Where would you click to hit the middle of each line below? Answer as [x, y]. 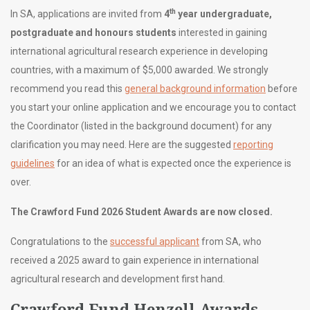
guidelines [33, 164]
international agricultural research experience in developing [139, 52]
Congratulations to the [60, 242]
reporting [253, 145]
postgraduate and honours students [93, 33]
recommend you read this [67, 89]
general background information [195, 89]
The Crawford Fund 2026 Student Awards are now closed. [142, 212]
